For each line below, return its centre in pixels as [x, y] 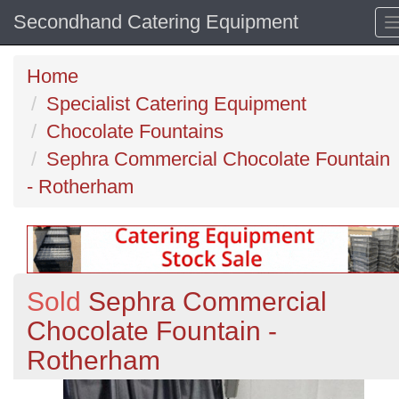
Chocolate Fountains [135, 131]
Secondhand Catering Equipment [156, 22]
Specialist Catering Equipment [176, 104]
